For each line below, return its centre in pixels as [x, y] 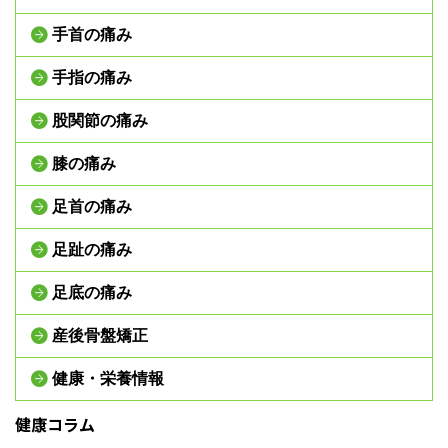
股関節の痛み [100, 120]
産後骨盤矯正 [100, 335]
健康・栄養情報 [108, 378]
